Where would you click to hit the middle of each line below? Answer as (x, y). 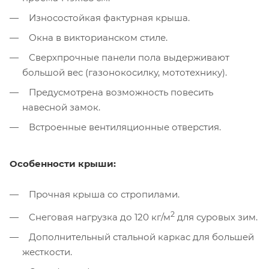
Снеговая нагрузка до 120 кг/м (100, 217)
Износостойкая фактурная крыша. (109, 17)
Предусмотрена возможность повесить (121, 92)
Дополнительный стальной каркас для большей (141, 237)
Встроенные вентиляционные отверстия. (125, 127)
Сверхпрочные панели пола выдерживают (129, 57)
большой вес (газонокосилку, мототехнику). (125, 72)
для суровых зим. (216, 217)
